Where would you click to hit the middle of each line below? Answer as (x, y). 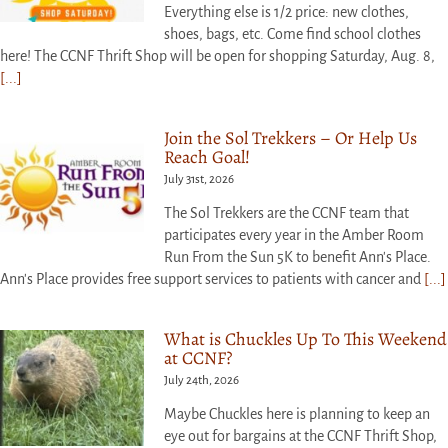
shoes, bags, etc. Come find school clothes (292, 33)
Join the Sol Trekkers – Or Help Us (290, 137)
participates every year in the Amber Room (294, 234)
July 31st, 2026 (199, 179)
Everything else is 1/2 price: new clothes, (286, 11)
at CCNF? (198, 357)
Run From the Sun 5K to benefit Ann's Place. (297, 256)
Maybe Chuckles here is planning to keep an (297, 413)
